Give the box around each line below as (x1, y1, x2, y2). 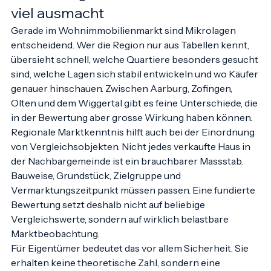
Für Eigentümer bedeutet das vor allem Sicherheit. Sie (11, 254, 250, 266)
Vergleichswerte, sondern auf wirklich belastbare (11, 225, 230, 237)
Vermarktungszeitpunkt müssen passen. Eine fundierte (11, 196, 257, 208)
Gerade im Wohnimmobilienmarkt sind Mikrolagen (11, 36, 238, 48)
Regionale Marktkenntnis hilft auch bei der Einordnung (11, 138, 256, 150)
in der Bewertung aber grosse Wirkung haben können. (11, 123, 252, 135)
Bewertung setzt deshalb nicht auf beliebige (11, 211, 207, 223)
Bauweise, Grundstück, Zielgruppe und (11, 181, 183, 194)
